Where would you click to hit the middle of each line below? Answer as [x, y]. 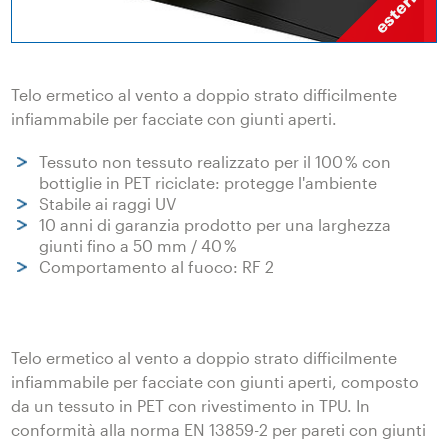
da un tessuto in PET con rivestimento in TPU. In [191, 405]
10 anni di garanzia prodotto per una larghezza [214, 224]
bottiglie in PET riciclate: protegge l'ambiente [207, 182]
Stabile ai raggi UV [107, 203]
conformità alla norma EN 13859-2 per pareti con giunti [219, 429]
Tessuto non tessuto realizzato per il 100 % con [214, 161]
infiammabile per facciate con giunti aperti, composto [215, 381]
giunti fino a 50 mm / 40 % [137, 245]
